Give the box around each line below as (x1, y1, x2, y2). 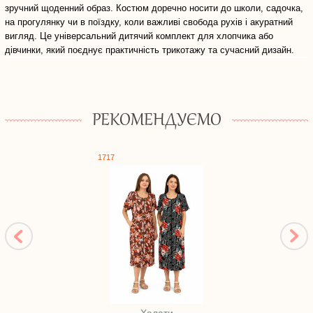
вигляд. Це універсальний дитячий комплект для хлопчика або (5, 31, 273, 41)
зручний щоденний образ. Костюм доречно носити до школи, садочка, (5, 3, 303, 13)
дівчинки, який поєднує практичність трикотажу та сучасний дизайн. (5, 45, 294, 55)
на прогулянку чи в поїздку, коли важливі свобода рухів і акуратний (5, 17, 293, 27)
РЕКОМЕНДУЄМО (92, 110, 221, 131)
